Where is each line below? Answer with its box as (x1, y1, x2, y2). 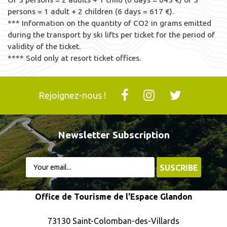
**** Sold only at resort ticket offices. (8, 54, 141, 62)
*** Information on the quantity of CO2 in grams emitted (8, 19, 212, 27)
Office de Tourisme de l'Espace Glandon (35, 192, 192, 201)
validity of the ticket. (8, 42, 81, 51)
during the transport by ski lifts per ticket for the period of (8, 30, 215, 39)
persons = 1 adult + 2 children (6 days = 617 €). (8, 7, 174, 16)
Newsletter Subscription (57, 129, 170, 140)
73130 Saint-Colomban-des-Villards (48, 216, 179, 225)
